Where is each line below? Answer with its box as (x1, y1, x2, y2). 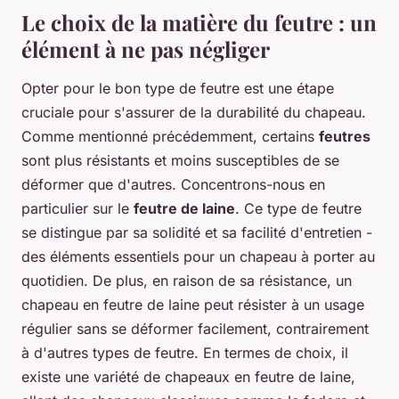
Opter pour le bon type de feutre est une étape (21, 79, 334, 98)
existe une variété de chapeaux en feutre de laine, (21, 368, 355, 387)
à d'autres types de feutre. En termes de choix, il (21, 344, 348, 362)
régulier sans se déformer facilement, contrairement (21, 320, 369, 338)
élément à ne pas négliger (21, 35, 270, 64)
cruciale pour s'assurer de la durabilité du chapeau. (21, 103, 366, 122)
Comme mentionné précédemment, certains (21, 127, 319, 146)
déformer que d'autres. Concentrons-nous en (21, 175, 325, 194)
